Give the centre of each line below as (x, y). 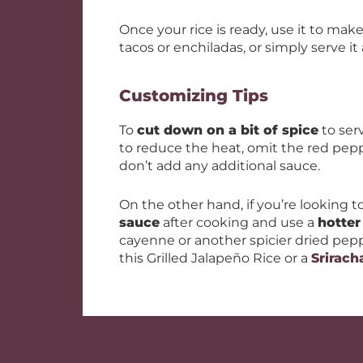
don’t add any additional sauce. (221, 166)
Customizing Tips (196, 96)
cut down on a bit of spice (228, 130)
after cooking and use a (239, 222)
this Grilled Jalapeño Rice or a (215, 258)
